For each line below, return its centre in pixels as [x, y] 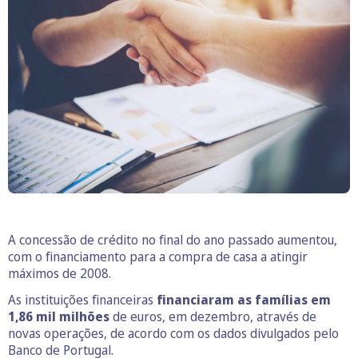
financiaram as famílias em [244, 300]
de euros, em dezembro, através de [213, 317]
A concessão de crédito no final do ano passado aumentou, [173, 240]
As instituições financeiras [82, 300]
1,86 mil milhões [59, 317]
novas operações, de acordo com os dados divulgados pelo [173, 334]
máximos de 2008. [60, 274]
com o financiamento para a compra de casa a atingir [158, 257]
